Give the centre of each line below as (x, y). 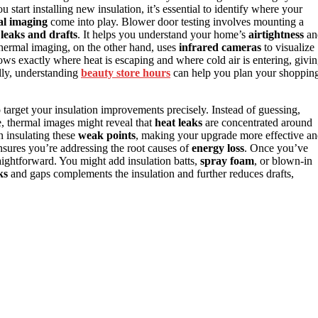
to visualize (288, 47)
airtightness (276, 34)
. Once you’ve (276, 148)
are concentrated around (257, 122)
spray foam (227, 160)
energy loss (218, 148)
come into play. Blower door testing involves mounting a (176, 21)
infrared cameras (220, 47)
